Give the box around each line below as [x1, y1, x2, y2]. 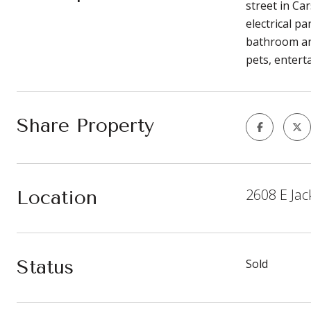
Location [17, 186, 97, 209]
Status [17, 255, 74, 278]
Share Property [17, 114, 154, 137]
